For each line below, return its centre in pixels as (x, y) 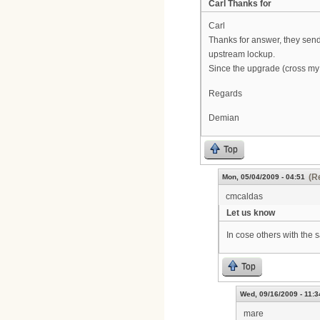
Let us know (251, 212)
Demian (224, 118)
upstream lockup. (242, 55)
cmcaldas (244, 196)
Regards (225, 93)
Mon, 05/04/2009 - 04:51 (264, 176)
